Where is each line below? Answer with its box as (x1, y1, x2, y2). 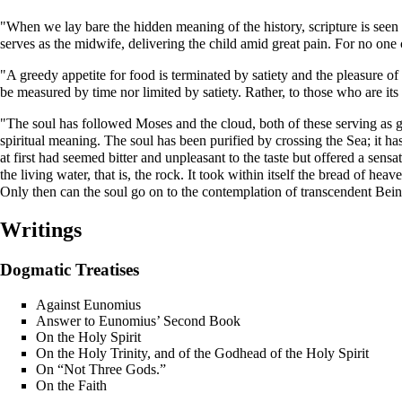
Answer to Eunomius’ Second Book (36, 312, 240, 328)
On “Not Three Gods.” (36, 361, 166, 377)
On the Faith (36, 377, 107, 393)
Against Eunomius (36, 296, 141, 312)
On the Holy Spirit (36, 328, 141, 345)
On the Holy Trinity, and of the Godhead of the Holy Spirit (36, 345, 369, 361)
